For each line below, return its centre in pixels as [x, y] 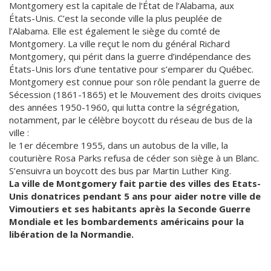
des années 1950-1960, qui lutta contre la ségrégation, [124, 107]
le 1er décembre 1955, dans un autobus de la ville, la [119, 145]
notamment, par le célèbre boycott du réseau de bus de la [131, 120]
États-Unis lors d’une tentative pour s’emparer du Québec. [131, 69]
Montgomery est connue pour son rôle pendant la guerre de [135, 82]
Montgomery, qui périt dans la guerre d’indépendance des [130, 56]
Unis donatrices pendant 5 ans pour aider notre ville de [135, 196]
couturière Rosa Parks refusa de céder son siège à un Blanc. [134, 158]
